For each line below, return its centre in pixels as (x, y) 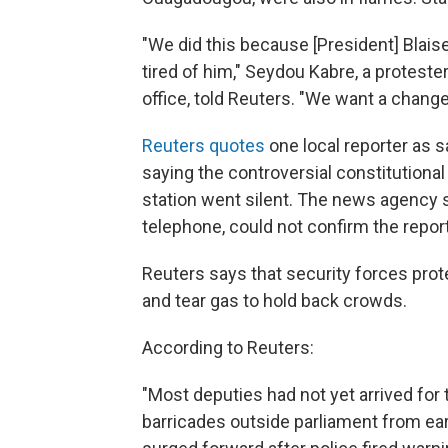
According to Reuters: (228, 347)
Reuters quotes (203, 145)
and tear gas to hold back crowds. (274, 300)
